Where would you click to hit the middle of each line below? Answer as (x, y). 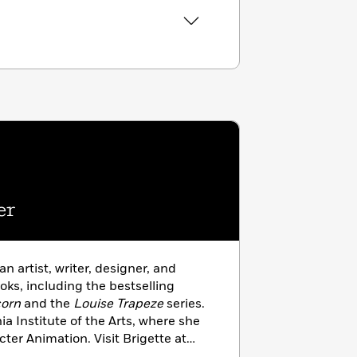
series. (184, 304)
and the (47, 304)
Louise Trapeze (118, 304)
